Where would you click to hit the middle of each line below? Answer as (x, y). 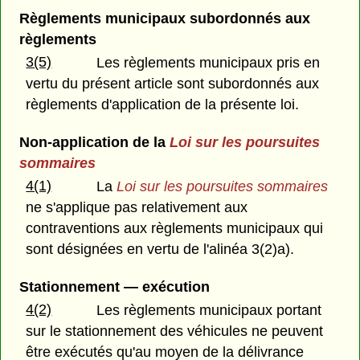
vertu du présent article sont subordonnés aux (173, 83)
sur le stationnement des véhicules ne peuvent (175, 331)
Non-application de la (94, 142)
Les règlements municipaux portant (209, 311)
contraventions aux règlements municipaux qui (175, 229)
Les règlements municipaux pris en (209, 62)
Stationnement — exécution (114, 287)
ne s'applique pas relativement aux (137, 208)
